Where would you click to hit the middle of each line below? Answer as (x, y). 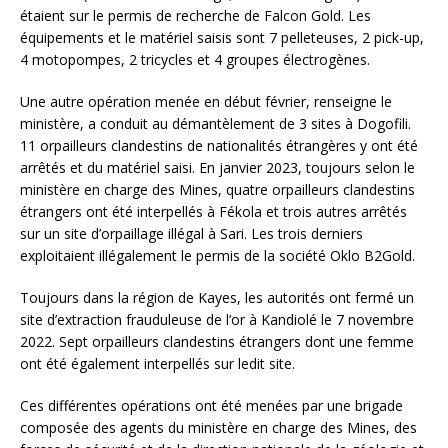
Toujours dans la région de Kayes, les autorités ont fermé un (217, 297)
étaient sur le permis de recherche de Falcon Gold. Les (195, 15)
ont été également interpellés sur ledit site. (159, 363)
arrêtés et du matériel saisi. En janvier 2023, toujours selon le (217, 167)
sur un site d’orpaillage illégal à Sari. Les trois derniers (191, 233)
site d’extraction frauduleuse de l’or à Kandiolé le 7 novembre (217, 319)
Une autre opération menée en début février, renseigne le (206, 101)
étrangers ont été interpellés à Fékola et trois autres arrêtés (213, 211)
